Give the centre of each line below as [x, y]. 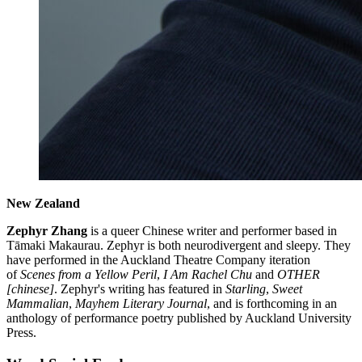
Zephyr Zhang [47, 231]
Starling [246, 289]
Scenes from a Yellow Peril [88, 275]
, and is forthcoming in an [272, 304]
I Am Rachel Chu [208, 275]
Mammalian [38, 304]
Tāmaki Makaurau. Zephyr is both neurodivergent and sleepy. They [179, 246]
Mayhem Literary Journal [141, 304]
